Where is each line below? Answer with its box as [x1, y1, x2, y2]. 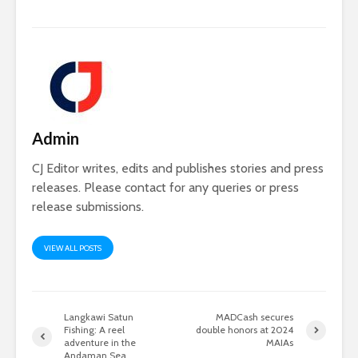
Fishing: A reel [64, 324, 125, 336]
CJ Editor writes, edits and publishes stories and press [32, 161, 324, 177]
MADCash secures [216, 311, 294, 324]
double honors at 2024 [196, 324, 294, 336]
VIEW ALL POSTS [44, 243, 101, 254]
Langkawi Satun [64, 311, 133, 324]
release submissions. [32, 199, 144, 215]
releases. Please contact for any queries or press [32, 180, 299, 196]
